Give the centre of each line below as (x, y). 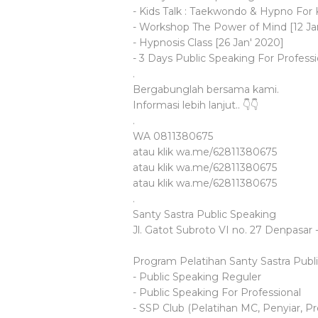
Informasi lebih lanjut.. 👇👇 (196, 105)
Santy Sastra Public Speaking (204, 214)
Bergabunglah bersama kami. (206, 89)
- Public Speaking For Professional (217, 292)
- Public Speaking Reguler (197, 277)
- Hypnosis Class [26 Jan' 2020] (208, 43)
